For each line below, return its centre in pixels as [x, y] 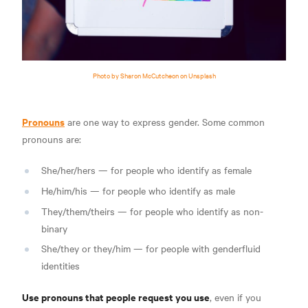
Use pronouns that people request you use [116, 297]
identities [60, 266]
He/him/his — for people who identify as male [138, 190]
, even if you [235, 297]
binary [54, 228]
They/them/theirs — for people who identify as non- [152, 211]
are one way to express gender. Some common [165, 121]
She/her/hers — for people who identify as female [146, 169]
